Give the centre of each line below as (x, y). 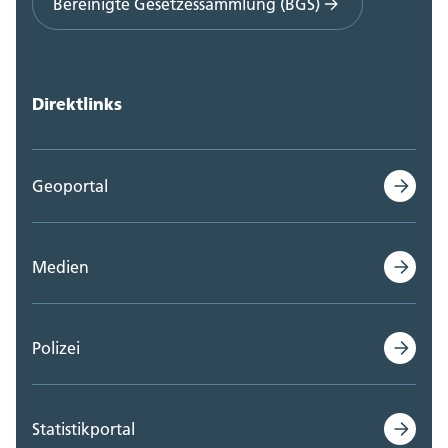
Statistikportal (83, 428)
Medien (60, 266)
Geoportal (70, 185)
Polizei (56, 347)
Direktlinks (77, 103)
